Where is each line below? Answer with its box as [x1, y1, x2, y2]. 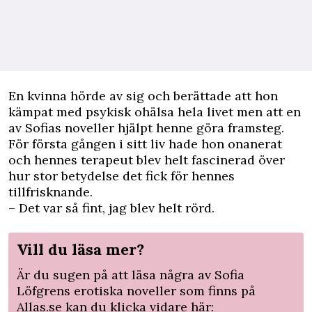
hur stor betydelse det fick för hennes [8, 168, 235, 185]
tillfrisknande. [8, 184, 93, 201]
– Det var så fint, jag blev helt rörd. [8, 200, 214, 217]
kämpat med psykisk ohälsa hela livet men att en [8, 104, 301, 120]
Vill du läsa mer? [17, 240, 144, 260]
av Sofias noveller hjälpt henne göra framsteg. [8, 120, 284, 136]
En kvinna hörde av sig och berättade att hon [8, 88, 278, 104]
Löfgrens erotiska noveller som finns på [17, 283, 256, 299]
